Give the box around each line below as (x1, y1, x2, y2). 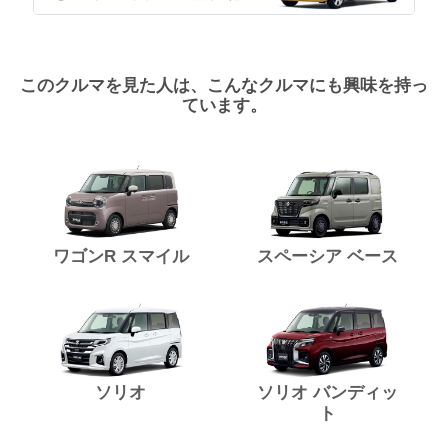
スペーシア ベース (256, 246, 398, 266)
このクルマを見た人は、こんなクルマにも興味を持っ (20, 75, 428, 96)
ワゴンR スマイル (52, 246, 189, 266)
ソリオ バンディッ (256, 382, 398, 402)
